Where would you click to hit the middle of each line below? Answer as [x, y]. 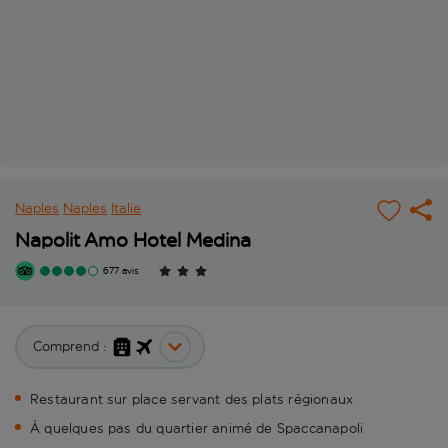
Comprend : [70, 347]
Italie [126, 209]
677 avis [121, 271]
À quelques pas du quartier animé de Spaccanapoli [197, 429]
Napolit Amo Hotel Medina [133, 240]
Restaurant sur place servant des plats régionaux [192, 400]
